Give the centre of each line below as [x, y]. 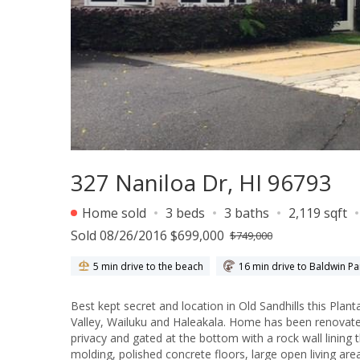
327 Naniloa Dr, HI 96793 [201, 182]
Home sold [112, 213]
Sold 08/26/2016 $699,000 [147, 235]
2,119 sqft [318, 213]
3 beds [185, 213]
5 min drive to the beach [148, 266]
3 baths [247, 213]
